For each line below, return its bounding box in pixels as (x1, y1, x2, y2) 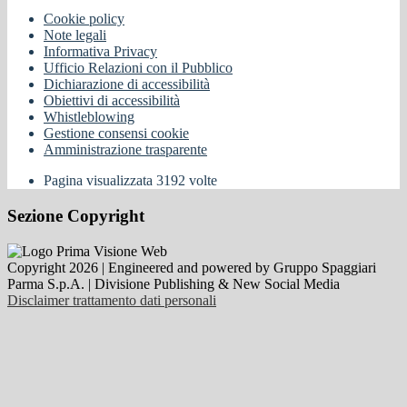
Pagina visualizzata (44, 173, 156, 189)
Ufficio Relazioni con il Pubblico (44, 60, 233, 76)
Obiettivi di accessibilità (44, 93, 180, 109)
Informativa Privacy (44, 44, 157, 60)
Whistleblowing (44, 109, 134, 125)
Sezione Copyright (7, 206, 144, 226)
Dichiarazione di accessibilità (44, 76, 210, 93)
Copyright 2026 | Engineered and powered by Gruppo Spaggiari (7, 259, 376, 275)
